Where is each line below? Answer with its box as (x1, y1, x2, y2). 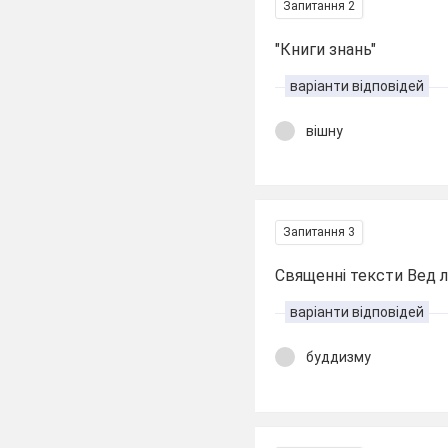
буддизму (306, 349, 372, 365)
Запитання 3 (283, 225, 356, 239)
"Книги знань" (275, 39, 377, 59)
